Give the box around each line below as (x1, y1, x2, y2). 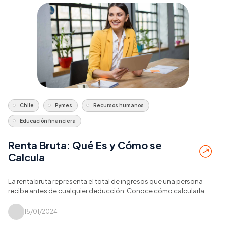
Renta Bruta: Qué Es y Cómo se (8, 139, 162, 152)
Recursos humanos (93, 102, 144, 108)
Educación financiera (20, 117, 76, 124)
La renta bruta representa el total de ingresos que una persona (8, 177, 203, 186)
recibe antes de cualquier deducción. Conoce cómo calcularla (8, 187, 204, 195)
